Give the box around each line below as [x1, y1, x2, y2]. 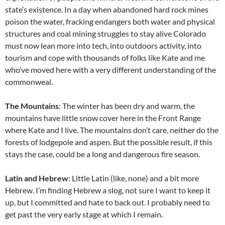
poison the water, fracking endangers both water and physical [5, 16, 215, 26]
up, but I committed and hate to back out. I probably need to [5, 197, 210, 207]
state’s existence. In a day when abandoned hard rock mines [5, 4, 208, 14]
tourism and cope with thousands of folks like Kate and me [5, 52, 205, 62]
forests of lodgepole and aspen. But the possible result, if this [5, 137, 212, 147]
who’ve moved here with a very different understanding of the [5, 64, 216, 74]
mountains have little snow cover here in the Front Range [5, 113, 201, 123]
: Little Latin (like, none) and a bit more [68, 173, 199, 183]
